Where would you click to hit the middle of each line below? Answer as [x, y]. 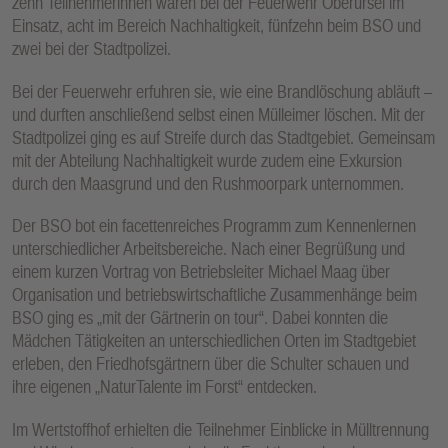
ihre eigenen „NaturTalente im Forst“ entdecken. [164, 387]
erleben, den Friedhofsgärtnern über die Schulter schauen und [210, 364]
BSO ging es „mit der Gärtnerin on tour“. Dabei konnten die [200, 318]
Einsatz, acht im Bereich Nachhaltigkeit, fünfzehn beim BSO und [216, 26]
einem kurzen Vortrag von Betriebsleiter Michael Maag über [201, 272]
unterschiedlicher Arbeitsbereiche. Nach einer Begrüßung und [208, 249]
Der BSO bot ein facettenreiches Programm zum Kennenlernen [214, 226]
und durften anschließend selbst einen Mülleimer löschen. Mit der [218, 114]
